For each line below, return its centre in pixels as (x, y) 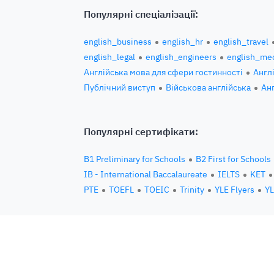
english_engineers (181, 57)
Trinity (192, 190)
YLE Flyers (235, 190)
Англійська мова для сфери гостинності (163, 72)
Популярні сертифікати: (141, 131)
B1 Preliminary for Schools (135, 159)
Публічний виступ (120, 87)
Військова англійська (208, 87)
